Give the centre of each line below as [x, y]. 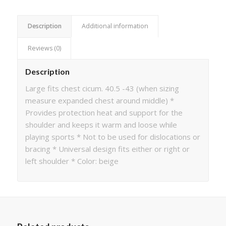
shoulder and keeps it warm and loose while [101, 125]
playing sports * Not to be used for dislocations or [112, 137]
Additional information [115, 26]
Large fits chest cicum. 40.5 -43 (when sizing [102, 89]
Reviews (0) [44, 48]
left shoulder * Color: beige [72, 161]
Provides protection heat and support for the [104, 113]
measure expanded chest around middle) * [99, 101]
